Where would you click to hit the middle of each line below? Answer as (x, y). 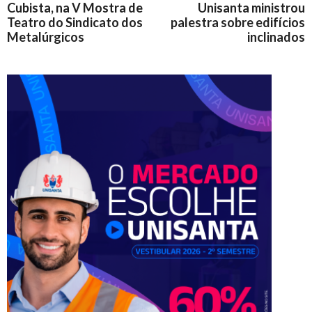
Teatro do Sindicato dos (75, 22)
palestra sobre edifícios (238, 22)
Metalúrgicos (46, 37)
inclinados (276, 37)
